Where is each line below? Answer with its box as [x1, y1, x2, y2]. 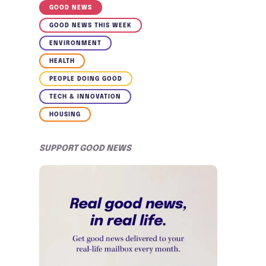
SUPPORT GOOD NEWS [39, 144, 131, 153]
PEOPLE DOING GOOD [49, 75, 122, 82]
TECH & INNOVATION [49, 93, 121, 100]
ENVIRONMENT [49, 40, 102, 46]
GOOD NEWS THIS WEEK [49, 22, 132, 28]
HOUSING [49, 111, 81, 118]
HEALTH [49, 58, 75, 64]
